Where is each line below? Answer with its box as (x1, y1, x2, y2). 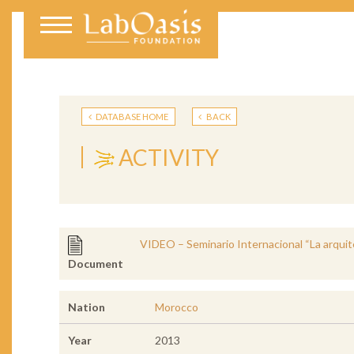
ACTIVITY (119, 143, 220, 171)
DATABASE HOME (94, 111, 169, 122)
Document (67, 257, 123, 271)
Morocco (154, 300, 198, 314)
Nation (67, 300, 105, 314)
